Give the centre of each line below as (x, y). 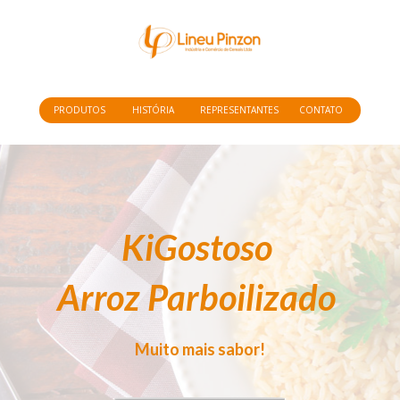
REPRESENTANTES (239, 110)
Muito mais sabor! (200, 349)
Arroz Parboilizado (196, 297)
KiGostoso (200, 247)
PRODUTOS (79, 110)
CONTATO (321, 110)
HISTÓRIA (154, 110)
